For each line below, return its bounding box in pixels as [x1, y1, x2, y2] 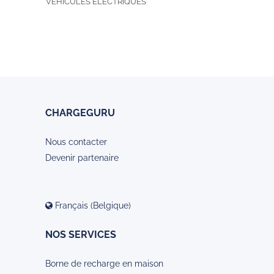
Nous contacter [45, 137, 107, 147]
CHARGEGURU [45, 107, 115, 119]
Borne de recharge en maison [45, 259, 163, 269]
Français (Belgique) [53, 201, 131, 211]
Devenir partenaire [45, 153, 119, 163]
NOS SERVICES [45, 229, 116, 241]
